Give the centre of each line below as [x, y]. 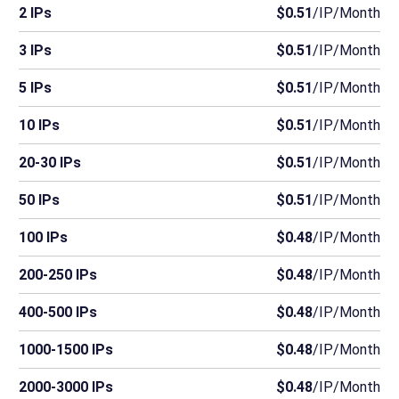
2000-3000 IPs [65, 387]
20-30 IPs [49, 162]
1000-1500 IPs [65, 349]
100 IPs [43, 237]
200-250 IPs [57, 274]
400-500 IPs [57, 312]
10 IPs [39, 125]
